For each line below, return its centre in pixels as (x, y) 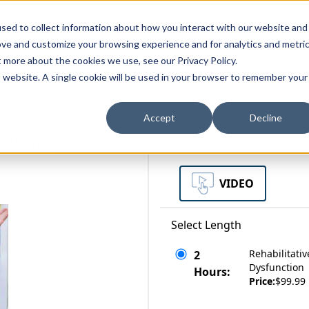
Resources (83, 26)
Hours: (212, 272)
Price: (262, 281)
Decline (266, 118)
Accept (159, 118)
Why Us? (151, 26)
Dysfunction (276, 267)
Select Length (206, 225)
